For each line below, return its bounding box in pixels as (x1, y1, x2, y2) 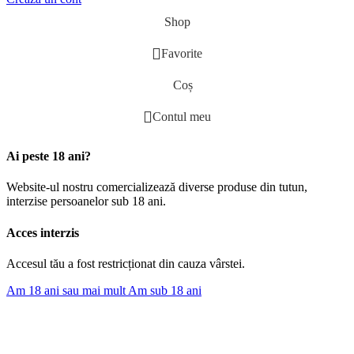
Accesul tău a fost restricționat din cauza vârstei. (6, 256, 245, 270)
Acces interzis (6, 225, 79, 239)
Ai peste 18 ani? (6, 149, 91, 164)
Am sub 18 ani (128, 283, 201, 297)
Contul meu (153, 109, 211, 123)
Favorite (161, 46, 202, 60)
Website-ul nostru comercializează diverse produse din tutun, (6, 180, 307, 194)
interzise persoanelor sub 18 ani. (6, 194, 166, 209)
